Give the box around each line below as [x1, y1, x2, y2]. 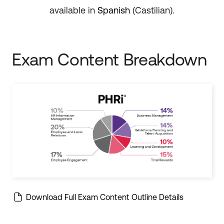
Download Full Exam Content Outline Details [24, 192, 183, 202]
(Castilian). [130, 5, 174, 15]
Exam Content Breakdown [12, 49, 207, 69]
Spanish [97, 5, 130, 15]
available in [49, 5, 97, 15]
